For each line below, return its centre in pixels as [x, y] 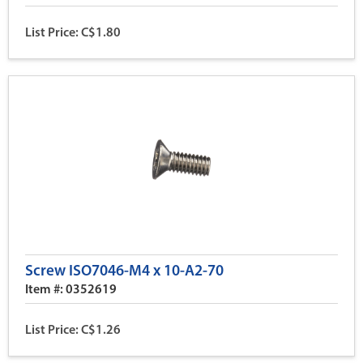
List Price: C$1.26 [73, 331]
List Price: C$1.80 [73, 33]
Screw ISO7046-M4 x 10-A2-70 [124, 272]
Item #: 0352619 [71, 290]
